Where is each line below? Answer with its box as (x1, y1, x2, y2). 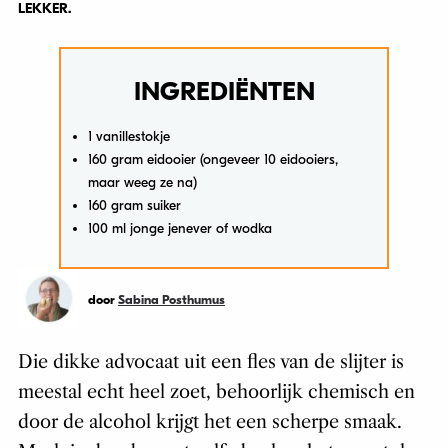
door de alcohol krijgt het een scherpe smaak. (17, 411, 402, 434)
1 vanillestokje (88, 128, 171, 146)
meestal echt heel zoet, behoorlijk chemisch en (17, 381, 415, 404)
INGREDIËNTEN (133, 77, 315, 108)
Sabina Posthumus (117, 292, 225, 308)
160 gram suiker (88, 197, 182, 215)
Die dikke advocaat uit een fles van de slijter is (17, 351, 404, 374)
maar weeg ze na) (88, 174, 198, 192)
